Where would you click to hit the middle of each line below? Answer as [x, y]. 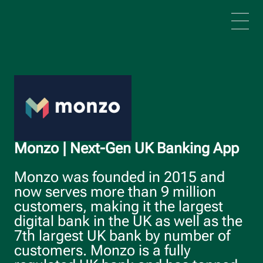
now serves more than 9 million [115, 191]
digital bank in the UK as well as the [128, 221]
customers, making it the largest [119, 206]
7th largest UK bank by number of [122, 235]
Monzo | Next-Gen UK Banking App [127, 149]
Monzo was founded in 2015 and [119, 177]
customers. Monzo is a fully [102, 250]
